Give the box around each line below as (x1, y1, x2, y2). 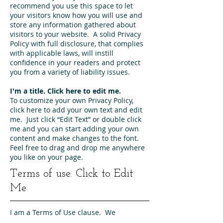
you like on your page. (10, 152, 83, 162)
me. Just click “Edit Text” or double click (10, 114, 141, 124)
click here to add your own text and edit (10, 105, 142, 114)
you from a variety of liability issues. (10, 67, 130, 77)
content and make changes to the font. (10, 133, 141, 143)
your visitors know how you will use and (10, 10, 142, 20)
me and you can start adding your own (10, 124, 139, 133)
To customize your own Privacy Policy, (10, 96, 133, 105)
